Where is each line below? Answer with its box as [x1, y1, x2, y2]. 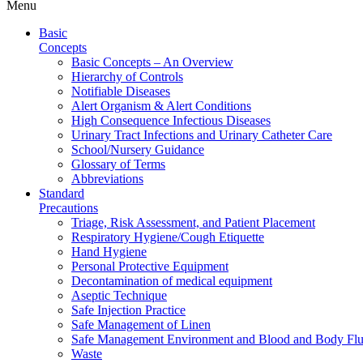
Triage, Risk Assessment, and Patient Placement [71, 215, 315, 229]
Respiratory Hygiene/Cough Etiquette [71, 229, 264, 244]
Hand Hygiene [71, 244, 147, 258]
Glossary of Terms [71, 156, 165, 171]
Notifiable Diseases [71, 83, 170, 98]
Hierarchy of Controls [71, 69, 183, 83]
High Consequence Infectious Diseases [71, 113, 271, 127]
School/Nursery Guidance [71, 142, 204, 156]
